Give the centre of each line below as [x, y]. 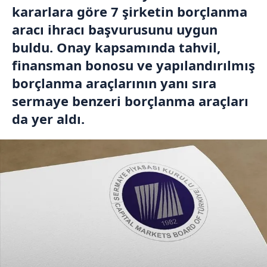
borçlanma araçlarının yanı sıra [114, 83]
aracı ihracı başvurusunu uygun [115, 29]
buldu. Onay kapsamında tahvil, [116, 47]
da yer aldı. [48, 119]
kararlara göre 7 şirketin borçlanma [130, 11]
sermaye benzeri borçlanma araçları [130, 101]
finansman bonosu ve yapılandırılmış [133, 65]
